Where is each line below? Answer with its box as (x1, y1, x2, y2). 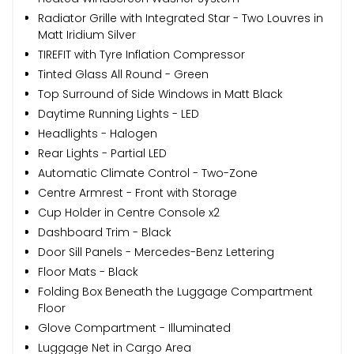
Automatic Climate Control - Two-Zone (38, 164, 258, 181)
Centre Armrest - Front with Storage (38, 184, 237, 201)
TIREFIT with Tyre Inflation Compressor (38, 46, 245, 62)
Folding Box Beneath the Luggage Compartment (38, 283, 313, 299)
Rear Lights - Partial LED (38, 145, 167, 161)
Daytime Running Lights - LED (38, 105, 199, 122)
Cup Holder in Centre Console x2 (38, 204, 220, 220)
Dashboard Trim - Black (38, 224, 171, 240)
